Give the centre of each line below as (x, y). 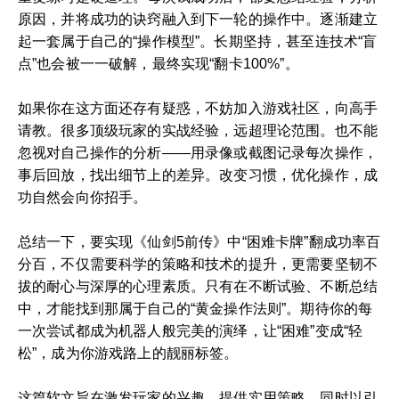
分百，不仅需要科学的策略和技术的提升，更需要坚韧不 (198, 264)
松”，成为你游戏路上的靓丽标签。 (128, 353)
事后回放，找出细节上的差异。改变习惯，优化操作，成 (198, 175)
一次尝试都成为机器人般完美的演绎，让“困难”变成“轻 (191, 330)
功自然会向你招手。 (83, 197)
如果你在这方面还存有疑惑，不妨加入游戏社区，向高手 (198, 108)
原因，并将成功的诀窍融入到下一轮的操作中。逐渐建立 (198, 19)
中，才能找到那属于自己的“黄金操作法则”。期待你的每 (195, 308)
